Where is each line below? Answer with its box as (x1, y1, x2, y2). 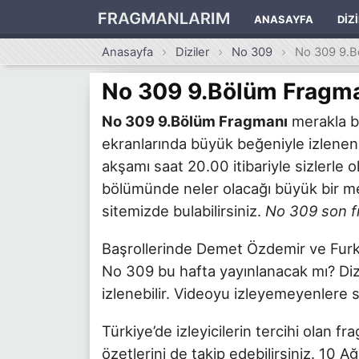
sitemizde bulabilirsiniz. (102, 201, 265, 220)
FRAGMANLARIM (98, 9, 230, 28)
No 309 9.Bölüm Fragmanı (102, 111, 288, 130)
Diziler (175, 45, 210, 59)
